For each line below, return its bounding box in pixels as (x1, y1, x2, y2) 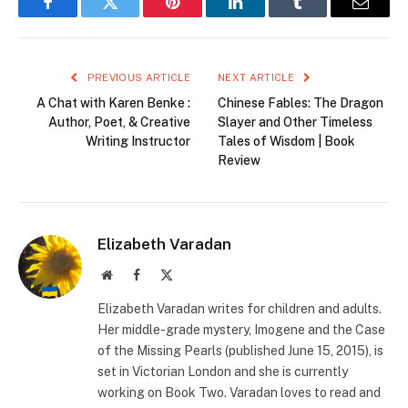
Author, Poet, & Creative (48, 114, 190, 129)
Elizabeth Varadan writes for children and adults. (97, 301, 382, 316)
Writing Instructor (86, 133, 190, 148)
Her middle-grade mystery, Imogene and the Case (97, 321, 385, 337)
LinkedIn (233, 7, 294, 25)
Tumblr (296, 7, 345, 25)
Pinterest (171, 7, 229, 25)
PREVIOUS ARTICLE (84, 71, 190, 83)
